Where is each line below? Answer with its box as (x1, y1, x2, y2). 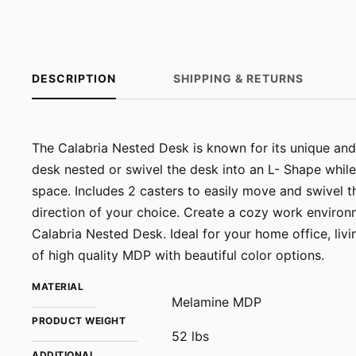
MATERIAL (32, 281, 83, 292)
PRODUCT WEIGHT (32, 315, 126, 327)
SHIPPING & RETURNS (173, 72, 304, 85)
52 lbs (172, 328, 209, 344)
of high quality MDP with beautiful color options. (32, 247, 324, 263)
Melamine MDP (172, 294, 261, 310)
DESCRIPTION (32, 72, 116, 85)
